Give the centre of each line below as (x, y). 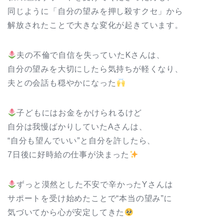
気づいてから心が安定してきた (66, 213)
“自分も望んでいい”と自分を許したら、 (82, 141)
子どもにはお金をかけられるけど (79, 113)
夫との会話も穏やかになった (62, 83)
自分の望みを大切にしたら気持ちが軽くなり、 (95, 69)
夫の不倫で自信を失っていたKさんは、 (93, 55)
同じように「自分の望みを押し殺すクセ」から (95, 11)
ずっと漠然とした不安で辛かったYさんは (95, 185)
